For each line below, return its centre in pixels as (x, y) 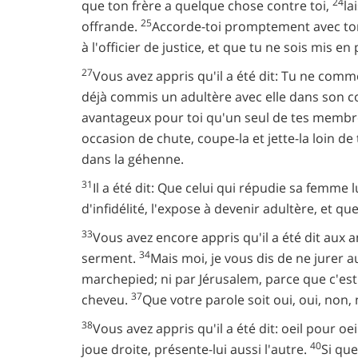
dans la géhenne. (133, 159)
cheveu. (106, 300)
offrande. (111, 26)
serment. (110, 258)
